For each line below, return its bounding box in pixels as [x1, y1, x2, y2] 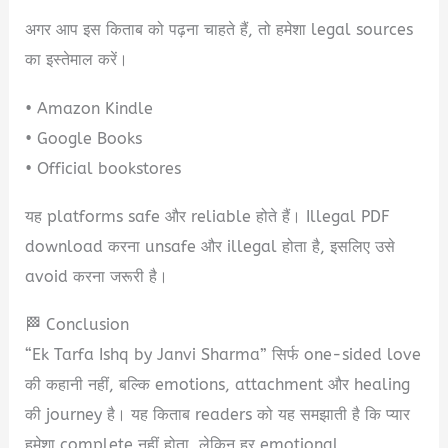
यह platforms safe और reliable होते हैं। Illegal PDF [25, 206, 391, 226]
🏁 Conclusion [25, 314, 130, 334]
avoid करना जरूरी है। [25, 266, 169, 286]
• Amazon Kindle [25, 98, 154, 118]
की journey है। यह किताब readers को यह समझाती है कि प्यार [25, 404, 411, 424]
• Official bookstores [25, 158, 182, 178]
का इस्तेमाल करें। [25, 50, 129, 70]
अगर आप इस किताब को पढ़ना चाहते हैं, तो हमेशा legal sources [25, 20, 414, 40]
